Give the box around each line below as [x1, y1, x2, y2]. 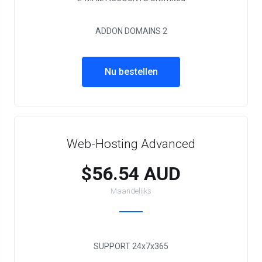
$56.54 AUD [81, 163, 181, 185]
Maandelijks [111, 187, 151, 195]
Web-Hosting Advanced [67, 137, 195, 151]
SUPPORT [94, 242, 130, 251]
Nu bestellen [104, 66, 158, 77]
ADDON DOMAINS [95, 26, 161, 36]
